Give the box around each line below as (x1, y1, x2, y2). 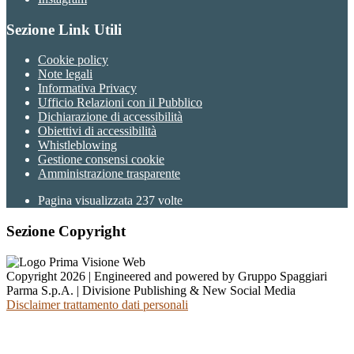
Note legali (38, 67, 92, 81)
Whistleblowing (38, 138, 117, 153)
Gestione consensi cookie (38, 153, 164, 167)
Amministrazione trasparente (38, 167, 180, 181)
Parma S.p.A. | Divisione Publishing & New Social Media (6, 283, 296, 297)
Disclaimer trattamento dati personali (6, 297, 188, 311)
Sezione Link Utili (6, 21, 122, 38)
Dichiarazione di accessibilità (38, 110, 183, 124)
